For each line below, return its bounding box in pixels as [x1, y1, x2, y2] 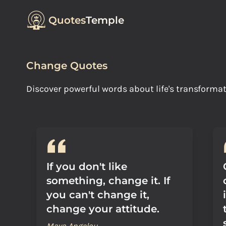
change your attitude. [46, 203, 159, 215]
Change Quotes [26, 60, 107, 72]
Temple [86, 14, 124, 26]
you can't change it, [46, 189, 149, 201]
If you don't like [46, 160, 127, 173]
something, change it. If [46, 175, 170, 187]
